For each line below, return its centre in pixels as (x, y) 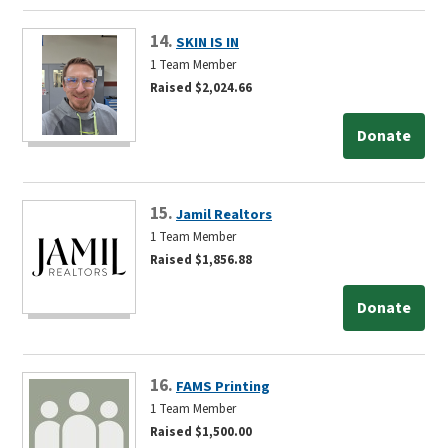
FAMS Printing (223, 386)
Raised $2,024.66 (201, 87)
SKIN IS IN (207, 42)
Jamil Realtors (224, 214)
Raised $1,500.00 (201, 431)
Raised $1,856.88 (201, 259)
